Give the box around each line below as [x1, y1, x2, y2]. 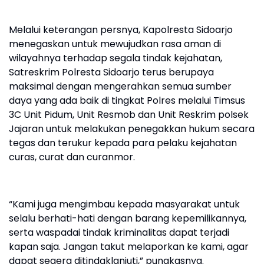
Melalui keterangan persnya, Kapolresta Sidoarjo [9, 23, 233, 37]
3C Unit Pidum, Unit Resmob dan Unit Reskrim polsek [9, 108, 249, 121]
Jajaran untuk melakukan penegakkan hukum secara [9, 122, 255, 136]
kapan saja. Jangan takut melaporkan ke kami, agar [9, 240, 249, 253]
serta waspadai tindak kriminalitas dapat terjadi [9, 226, 229, 239]
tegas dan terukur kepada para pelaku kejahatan [9, 136, 237, 150]
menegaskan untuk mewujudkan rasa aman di [9, 37, 221, 51]
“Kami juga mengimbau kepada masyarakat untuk [9, 197, 240, 211]
